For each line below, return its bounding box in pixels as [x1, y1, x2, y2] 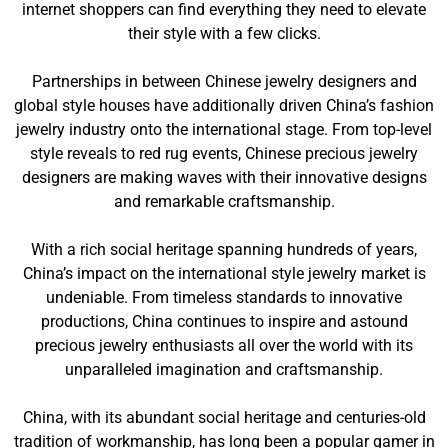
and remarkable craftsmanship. [113, 192, 335, 211]
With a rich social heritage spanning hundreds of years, [31, 240, 417, 259]
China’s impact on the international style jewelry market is [22, 264, 426, 283]
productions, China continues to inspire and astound [40, 312, 408, 331]
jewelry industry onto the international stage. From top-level [16, 120, 432, 139]
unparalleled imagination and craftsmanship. [65, 360, 383, 379]
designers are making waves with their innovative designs [21, 168, 427, 187]
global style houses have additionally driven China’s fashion [14, 96, 434, 115]
